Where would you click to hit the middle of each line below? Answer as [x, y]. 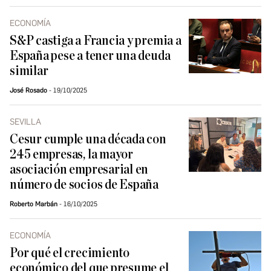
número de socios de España [84, 185]
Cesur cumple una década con [88, 140]
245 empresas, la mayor [71, 155]
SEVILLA [25, 122]
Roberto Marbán [34, 204]
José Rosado [28, 91]
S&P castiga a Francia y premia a [96, 41]
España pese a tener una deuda [90, 56]
